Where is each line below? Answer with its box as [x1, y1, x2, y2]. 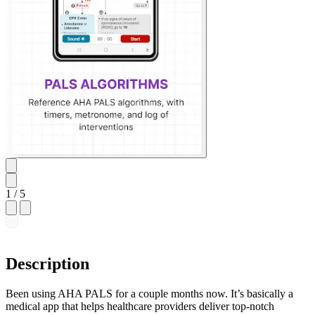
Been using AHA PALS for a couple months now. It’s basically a [6, 287, 293, 300]
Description [6, 254, 89, 273]
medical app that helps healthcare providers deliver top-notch [6, 300, 274, 312]
